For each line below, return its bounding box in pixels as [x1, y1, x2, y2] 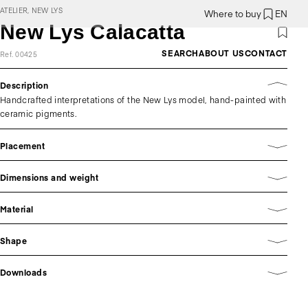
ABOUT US [198, 47, 245, 58]
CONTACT [244, 47, 287, 58]
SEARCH [162, 47, 199, 58]
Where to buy [204, 8, 261, 20]
